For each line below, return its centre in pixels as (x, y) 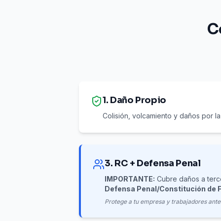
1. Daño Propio (134, 100)
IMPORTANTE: (130, 179)
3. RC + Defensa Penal (153, 163)
